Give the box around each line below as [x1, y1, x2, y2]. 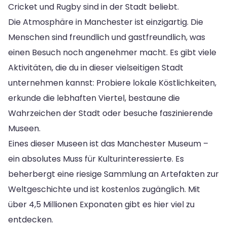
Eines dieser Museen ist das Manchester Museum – [8, 137, 208, 149]
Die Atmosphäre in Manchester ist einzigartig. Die [8, 16, 203, 28]
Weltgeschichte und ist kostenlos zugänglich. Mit [8, 183, 200, 195]
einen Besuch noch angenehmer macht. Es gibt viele [8, 46, 216, 58]
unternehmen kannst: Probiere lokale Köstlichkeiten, [8, 77, 216, 89]
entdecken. [8, 213, 53, 225]
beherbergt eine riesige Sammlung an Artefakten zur [8, 168, 219, 180]
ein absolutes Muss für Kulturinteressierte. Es [8, 153, 184, 165]
